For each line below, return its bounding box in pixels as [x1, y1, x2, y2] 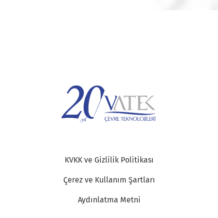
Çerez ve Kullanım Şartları [63, 175, 155, 184]
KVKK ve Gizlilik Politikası [64, 155, 154, 164]
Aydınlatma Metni [77, 195, 141, 204]
